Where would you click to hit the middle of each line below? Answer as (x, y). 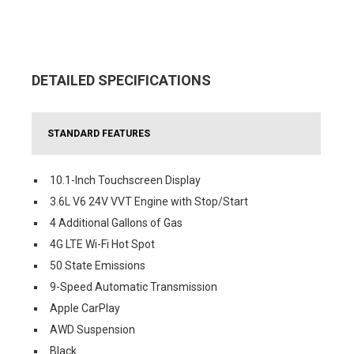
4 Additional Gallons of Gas (116, 223)
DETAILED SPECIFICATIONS (121, 80)
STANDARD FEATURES (99, 134)
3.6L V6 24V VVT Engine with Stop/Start (149, 201)
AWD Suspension (92, 330)
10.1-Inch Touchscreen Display (125, 180)
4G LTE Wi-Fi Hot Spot (102, 244)
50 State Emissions (98, 265)
